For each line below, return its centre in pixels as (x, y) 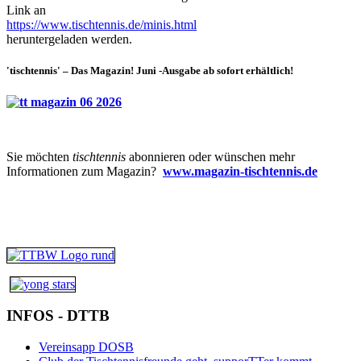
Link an (26, 10)
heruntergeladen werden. (69, 39)
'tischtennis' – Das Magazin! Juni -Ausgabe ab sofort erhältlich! (150, 71)
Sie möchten (38, 157)
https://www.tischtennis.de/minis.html (102, 25)
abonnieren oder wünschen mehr (210, 157)
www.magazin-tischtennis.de (240, 172)
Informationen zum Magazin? (85, 172)
